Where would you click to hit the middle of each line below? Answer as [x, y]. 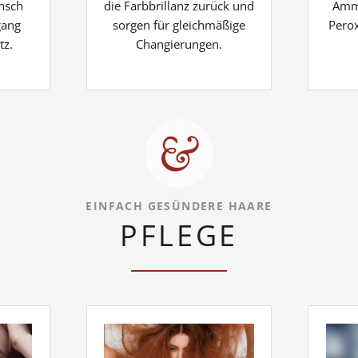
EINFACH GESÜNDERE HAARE [179, 206]
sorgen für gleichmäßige [179, 24]
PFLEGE [179, 236]
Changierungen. [179, 44]
